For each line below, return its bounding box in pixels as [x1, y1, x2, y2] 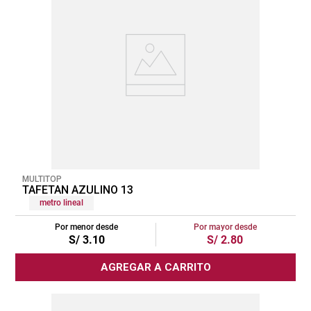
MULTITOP [22, 174, 62, 184]
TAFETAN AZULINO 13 [22, 183, 133, 196]
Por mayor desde [193, 221, 257, 232]
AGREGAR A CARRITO [100, 260, 211, 274]
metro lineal [40, 197, 83, 208]
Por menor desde [55, 221, 118, 232]
